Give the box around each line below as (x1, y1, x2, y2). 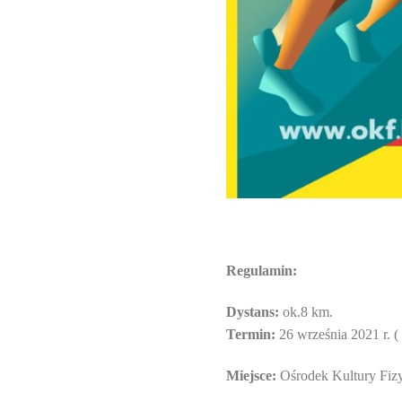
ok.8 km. (279, 304, 333, 320)
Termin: (226, 327, 275, 343)
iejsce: (240, 368, 276, 384)
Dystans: (226, 304, 279, 320)
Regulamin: (226, 262, 297, 278)
